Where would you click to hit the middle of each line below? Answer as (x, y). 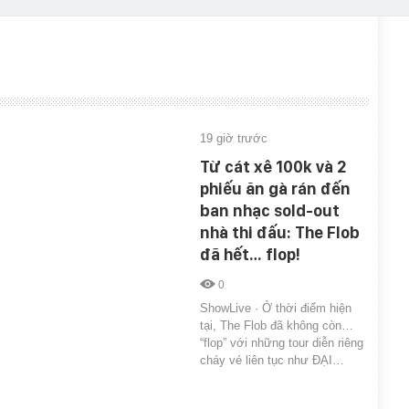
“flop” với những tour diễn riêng (282, 343)
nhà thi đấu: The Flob (280, 233)
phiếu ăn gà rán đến (275, 189)
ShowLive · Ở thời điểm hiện (276, 309)
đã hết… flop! (250, 255)
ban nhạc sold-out (270, 211)
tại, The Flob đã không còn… (277, 326)
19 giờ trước (234, 139)
